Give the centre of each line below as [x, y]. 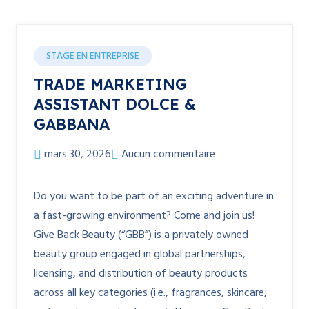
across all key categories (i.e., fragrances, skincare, [150, 293]
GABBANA [72, 124]
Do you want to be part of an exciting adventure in [154, 197]
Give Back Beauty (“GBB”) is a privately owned [141, 235]
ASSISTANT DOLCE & [115, 104]
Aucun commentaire [168, 154]
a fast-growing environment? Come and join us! [144, 216]
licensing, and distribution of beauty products [141, 274]
